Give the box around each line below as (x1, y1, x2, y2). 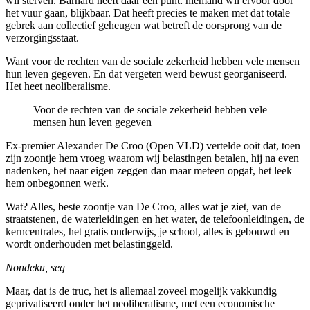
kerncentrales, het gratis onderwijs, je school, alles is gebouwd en (6, 226, 289, 238)
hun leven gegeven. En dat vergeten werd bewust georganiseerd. (6, 68, 287, 80)
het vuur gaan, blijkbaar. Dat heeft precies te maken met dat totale (6, 7, 290, 19)
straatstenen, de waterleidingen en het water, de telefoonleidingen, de (6, 213, 304, 226)
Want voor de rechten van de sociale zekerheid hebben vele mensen (6, 55, 300, 68)
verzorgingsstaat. (6, 32, 82, 44)
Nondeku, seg (6, 262, 65, 274)
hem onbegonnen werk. (6, 177, 111, 190)
